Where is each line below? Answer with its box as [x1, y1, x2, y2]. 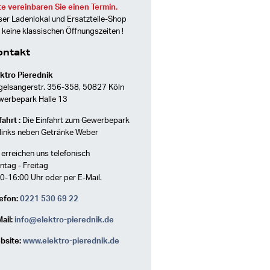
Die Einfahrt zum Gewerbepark [20, 117, 130, 125]
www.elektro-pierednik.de [23, 237, 119, 245]
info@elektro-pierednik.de [14, 216, 114, 224]
